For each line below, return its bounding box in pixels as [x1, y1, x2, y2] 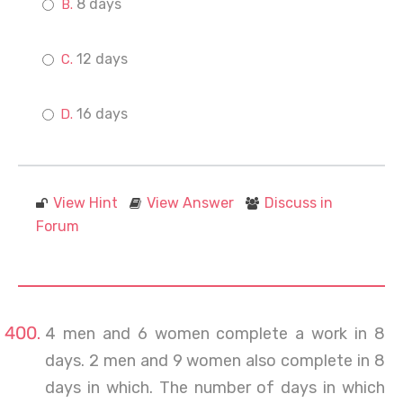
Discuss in [264, 194, 333, 211]
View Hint [53, 194, 118, 211]
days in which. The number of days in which [45, 378, 385, 398]
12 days [76, 50, 128, 67]
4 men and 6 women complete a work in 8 [45, 324, 385, 344]
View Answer [147, 194, 234, 211]
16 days [76, 105, 128, 122]
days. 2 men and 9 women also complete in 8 [45, 351, 385, 371]
